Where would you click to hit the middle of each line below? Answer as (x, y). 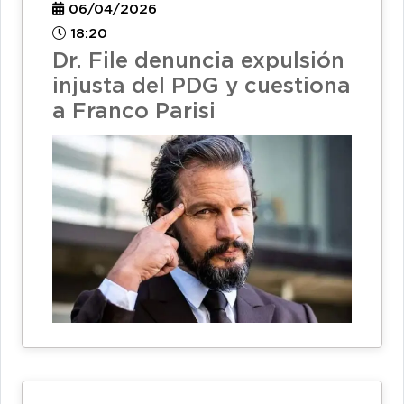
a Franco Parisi (134, 111)
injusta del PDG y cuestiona (202, 86)
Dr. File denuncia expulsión (198, 61)
